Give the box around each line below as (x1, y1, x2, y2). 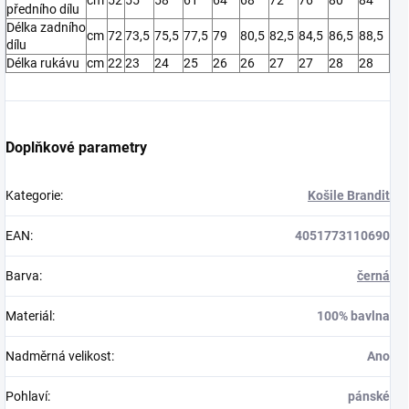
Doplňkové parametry (5, 138, 147, 156)
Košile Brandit (308, 187, 390, 203)
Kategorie (5, 187, 60, 203)
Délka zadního (6, 19, 86, 35)
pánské (348, 388, 390, 404)
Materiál (5, 308, 52, 323)
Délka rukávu (6, 55, 79, 70)
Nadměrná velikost (5, 348, 111, 363)
